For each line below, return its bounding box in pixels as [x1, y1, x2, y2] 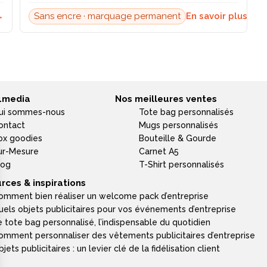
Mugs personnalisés [139, 120, 219, 131]
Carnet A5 [139, 147, 179, 157]
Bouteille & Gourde [139, 133, 217, 144]
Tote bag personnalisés [139, 107, 234, 117]
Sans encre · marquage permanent [34, 11, 181, 22]
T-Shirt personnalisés [139, 160, 225, 170]
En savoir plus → [186, 11, 259, 22]
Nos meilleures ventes [115, 94, 218, 105]
